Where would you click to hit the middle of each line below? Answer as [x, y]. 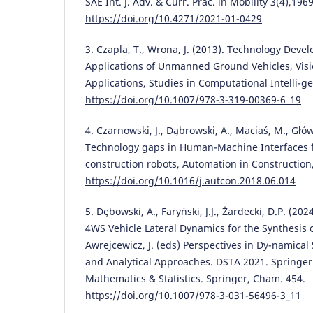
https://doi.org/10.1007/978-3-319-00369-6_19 [193, 99]
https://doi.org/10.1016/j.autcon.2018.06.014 [190, 180]
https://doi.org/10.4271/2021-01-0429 [174, 18]
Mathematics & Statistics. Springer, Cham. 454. [195, 278]
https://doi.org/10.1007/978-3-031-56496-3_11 [193, 295]
